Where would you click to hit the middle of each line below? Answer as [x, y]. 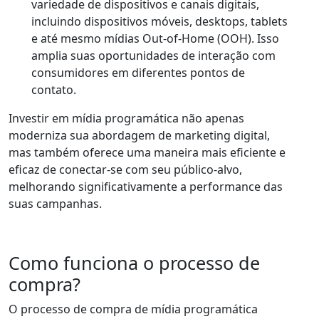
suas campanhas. [55, 204]
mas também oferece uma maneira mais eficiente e [147, 153]
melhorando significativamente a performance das [146, 187]
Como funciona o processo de [134, 263]
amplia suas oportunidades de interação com [153, 56]
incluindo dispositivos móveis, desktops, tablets [159, 22]
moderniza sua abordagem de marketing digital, [139, 136]
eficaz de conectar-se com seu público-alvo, [125, 170]
